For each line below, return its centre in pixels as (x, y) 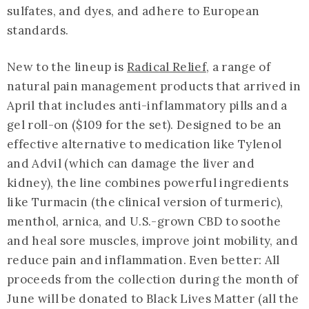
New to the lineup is (67, 67)
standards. (38, 30)
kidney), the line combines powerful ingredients (148, 182)
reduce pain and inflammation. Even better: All (143, 260)
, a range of (238, 67)
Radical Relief (167, 67)
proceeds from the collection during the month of (153, 279)
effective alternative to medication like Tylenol (144, 144)
